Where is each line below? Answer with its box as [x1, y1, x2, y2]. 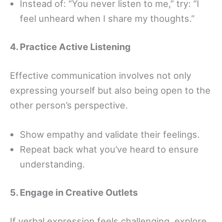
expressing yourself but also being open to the [10, 84, 211, 96]
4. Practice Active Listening [10, 41, 131, 53]
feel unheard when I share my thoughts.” [20, 12, 195, 24]
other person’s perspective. [10, 99, 128, 111]
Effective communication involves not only [10, 69, 191, 81]
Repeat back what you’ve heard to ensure [20, 143, 199, 155]
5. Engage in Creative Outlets [10, 187, 138, 198]
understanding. [20, 158, 85, 169]
